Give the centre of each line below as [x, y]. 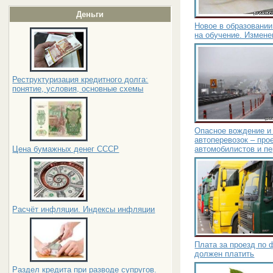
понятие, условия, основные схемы [78, 89]
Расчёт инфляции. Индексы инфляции [84, 209]
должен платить [225, 253]
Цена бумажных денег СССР [66, 149]
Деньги [90, 14]
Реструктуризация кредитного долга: [80, 80]
